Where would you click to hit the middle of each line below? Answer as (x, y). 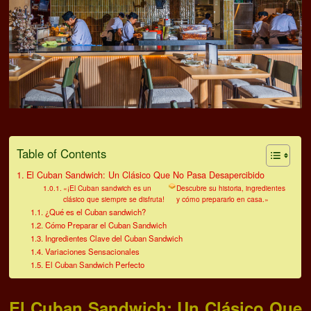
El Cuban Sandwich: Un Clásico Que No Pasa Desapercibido (145, 175)
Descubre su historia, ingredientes (230, 188)
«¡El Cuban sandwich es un (108, 188)
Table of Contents (62, 154)
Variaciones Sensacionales (92, 252)
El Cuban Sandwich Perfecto (94, 265)
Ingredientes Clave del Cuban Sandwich (114, 238)
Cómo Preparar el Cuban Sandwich (106, 225)
